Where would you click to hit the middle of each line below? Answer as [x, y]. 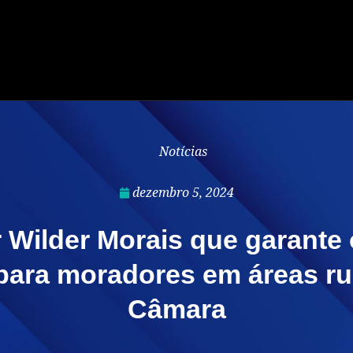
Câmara [176, 309]
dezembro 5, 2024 [183, 192]
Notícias [183, 151]
